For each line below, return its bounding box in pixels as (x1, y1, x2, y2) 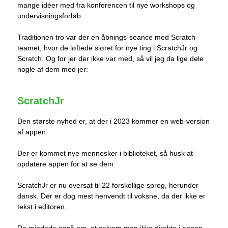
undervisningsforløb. (17, 12, 83, 20)
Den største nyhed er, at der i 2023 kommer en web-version (17, 117, 210, 126)
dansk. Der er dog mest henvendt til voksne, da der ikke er (17, 192, 206, 201)
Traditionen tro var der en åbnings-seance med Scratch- (17, 33, 198, 42)
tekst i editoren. (17, 203, 67, 211)
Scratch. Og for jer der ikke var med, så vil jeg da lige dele (17, 54, 204, 63)
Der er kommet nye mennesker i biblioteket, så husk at (17, 149, 193, 158)
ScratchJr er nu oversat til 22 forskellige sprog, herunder (17, 181, 198, 190)
